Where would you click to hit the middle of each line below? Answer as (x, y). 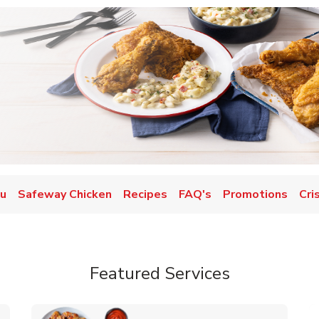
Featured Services (159, 273)
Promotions (255, 194)
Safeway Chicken (65, 194)
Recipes (145, 194)
